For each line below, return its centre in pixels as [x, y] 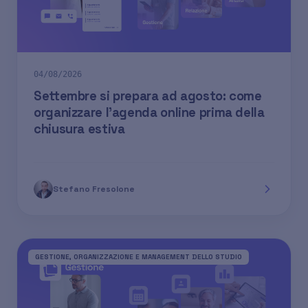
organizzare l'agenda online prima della [149, 113]
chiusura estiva [79, 129]
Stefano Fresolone [94, 189]
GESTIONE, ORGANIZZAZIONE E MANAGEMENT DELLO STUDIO [139, 257]
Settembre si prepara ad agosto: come [148, 96]
